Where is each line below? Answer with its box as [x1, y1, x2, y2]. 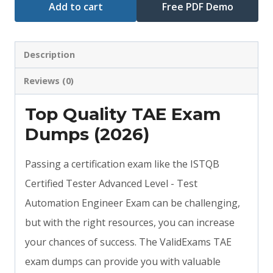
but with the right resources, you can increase [25, 216, 235, 230]
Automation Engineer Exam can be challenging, [25, 196, 240, 210]
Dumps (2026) [25, 124, 149, 145]
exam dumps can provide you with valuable [25, 255, 221, 269]
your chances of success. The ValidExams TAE [25, 235, 232, 249]
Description [24, 48, 76, 60]
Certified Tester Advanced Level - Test [25, 177, 197, 191]
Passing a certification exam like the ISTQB [25, 157, 219, 171]
